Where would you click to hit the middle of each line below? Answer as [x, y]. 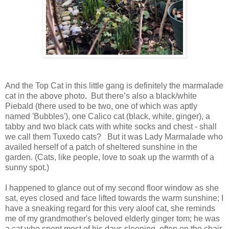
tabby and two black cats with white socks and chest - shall [111, 127]
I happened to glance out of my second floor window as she [112, 188]
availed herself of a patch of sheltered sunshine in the [101, 147]
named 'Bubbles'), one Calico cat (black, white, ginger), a [108, 116]
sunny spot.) [27, 167]
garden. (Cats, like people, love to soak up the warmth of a [110, 157]
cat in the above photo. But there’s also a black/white [101, 96]
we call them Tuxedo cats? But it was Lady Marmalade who [114, 137]
